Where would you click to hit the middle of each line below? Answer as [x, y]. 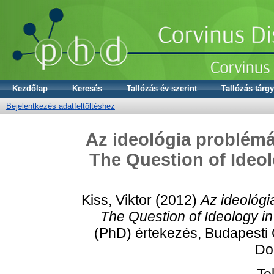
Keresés [87, 88]
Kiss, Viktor [117, 200]
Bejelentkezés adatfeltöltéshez [61, 106]
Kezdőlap [30, 88]
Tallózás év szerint [162, 88]
